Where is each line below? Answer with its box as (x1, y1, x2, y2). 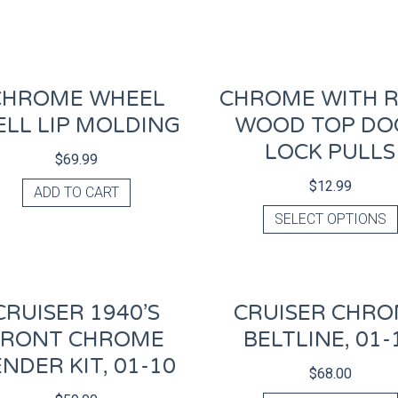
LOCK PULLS (265, 139, 396, 166)
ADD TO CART (33, 184, 119, 202)
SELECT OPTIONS (274, 211, 386, 228)
